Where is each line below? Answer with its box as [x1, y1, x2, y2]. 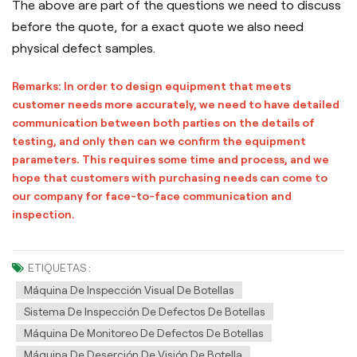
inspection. [12, 208, 75, 222]
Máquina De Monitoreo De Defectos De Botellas [24, 327, 264, 340]
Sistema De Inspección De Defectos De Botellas [24, 305, 265, 319]
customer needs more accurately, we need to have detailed [12, 98, 339, 112]
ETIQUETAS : [28, 261, 91, 275]
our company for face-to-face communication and [12, 190, 292, 203]
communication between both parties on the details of [12, 116, 315, 130]
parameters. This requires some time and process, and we [12, 153, 329, 167]
